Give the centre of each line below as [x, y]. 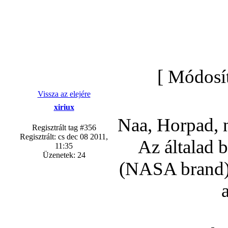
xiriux [64, 107]
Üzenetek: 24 [64, 155]
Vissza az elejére [64, 94]
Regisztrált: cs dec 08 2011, [64, 137]
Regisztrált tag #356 [64, 127]
